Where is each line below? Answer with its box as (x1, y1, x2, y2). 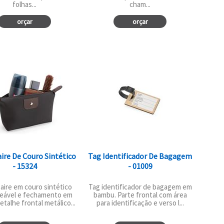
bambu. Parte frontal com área (93, 189, 187, 199)
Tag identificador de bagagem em (88, 181, 192, 191)
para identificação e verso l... (96, 197, 184, 207)
